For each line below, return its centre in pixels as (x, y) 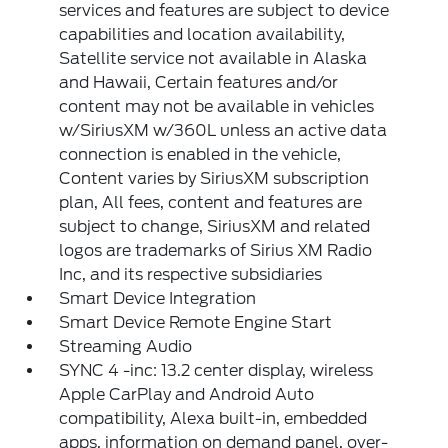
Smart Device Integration (158, 298)
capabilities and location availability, (202, 34)
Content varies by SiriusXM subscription (214, 178)
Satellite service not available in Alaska (213, 58)
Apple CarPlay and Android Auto (187, 394)
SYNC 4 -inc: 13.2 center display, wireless (216, 370)
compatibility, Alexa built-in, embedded (213, 418)
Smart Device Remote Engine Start (196, 322)
